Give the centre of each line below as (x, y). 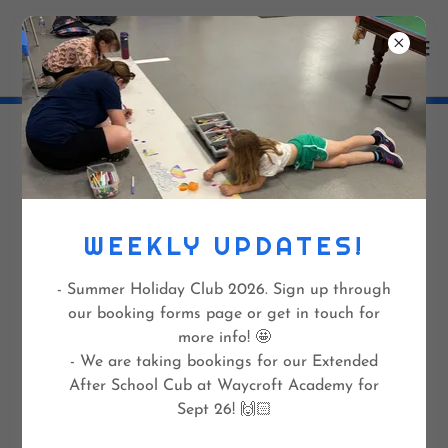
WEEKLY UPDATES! (224, 246)
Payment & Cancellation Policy (199, 299)
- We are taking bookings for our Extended (224, 362)
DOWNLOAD (224, 355)
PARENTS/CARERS (224, 202)
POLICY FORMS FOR (224, 163)
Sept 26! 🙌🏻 (224, 410)
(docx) (334, 299)
